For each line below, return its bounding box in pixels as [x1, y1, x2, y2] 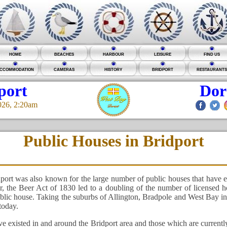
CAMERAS [54, 67, 74, 72]
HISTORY [104, 67, 122, 72]
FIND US [203, 52, 220, 57]
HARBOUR [102, 52, 124, 57]
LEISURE [154, 52, 171, 57]
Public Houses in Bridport [23, 132, 204, 150]
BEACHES [54, 52, 74, 57]
